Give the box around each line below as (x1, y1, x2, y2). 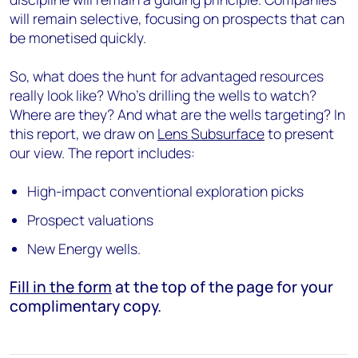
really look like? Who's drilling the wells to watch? (10, 86, 320, 105)
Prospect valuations (27, 210, 154, 229)
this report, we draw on (10, 124, 157, 143)
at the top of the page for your (112, 276, 333, 297)
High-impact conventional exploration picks (27, 181, 304, 201)
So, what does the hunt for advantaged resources (10, 66, 324, 86)
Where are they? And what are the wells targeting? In (10, 105, 345, 124)
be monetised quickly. (10, 28, 146, 47)
